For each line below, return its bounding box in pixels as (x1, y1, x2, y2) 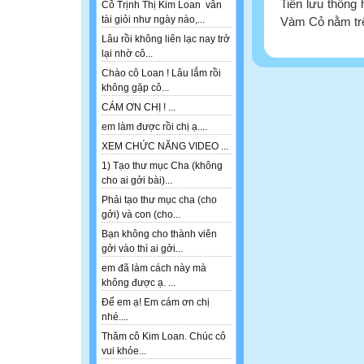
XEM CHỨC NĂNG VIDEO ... (102, 141, 228, 153)
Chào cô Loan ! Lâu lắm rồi (102, 67, 221, 80)
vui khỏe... (102, 345, 146, 357)
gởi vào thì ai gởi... (102, 243, 183, 255)
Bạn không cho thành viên (102, 228, 217, 240)
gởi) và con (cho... (102, 209, 180, 221)
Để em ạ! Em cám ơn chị (102, 297, 210, 309)
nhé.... (102, 311, 128, 323)
